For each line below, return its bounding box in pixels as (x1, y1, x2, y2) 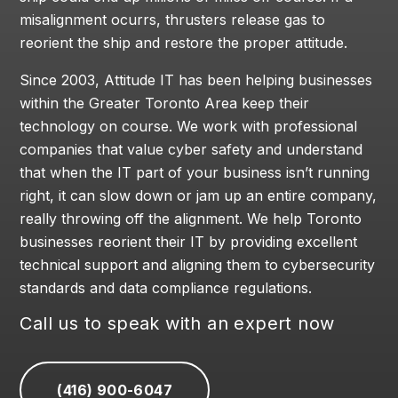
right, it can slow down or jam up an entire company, (20, 187, 378, 205)
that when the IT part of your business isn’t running (20, 163, 370, 182)
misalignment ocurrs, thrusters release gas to (20, 11, 326, 29)
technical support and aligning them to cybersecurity (20, 256, 376, 275)
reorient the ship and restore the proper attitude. (20, 34, 348, 52)
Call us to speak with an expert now (20, 313, 335, 335)
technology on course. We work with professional (20, 117, 358, 136)
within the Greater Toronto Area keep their (20, 94, 310, 113)
